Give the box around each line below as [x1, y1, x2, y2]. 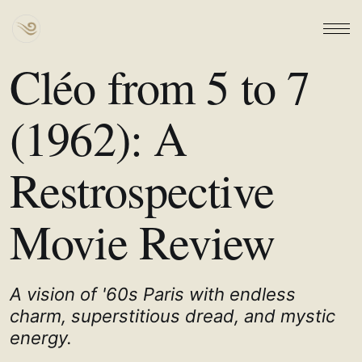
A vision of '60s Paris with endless [10, 284, 296, 305]
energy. [10, 327, 72, 348]
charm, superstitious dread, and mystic [10, 305, 335, 326]
